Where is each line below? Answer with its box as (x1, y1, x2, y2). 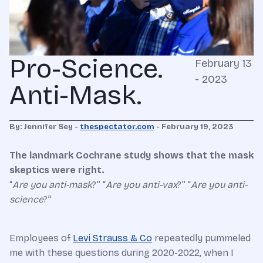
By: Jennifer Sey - (9, 122, 80, 131)
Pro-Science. (9, 52, 163, 85)
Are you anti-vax (106, 178, 177, 190)
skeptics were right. (9, 164, 104, 176)
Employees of (9, 232, 73, 244)
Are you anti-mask (12, 178, 92, 190)
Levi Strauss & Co (73, 232, 152, 244)
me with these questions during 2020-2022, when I (9, 247, 234, 258)
